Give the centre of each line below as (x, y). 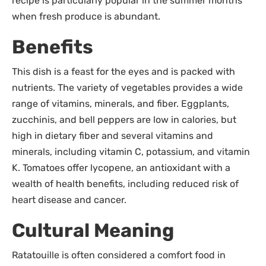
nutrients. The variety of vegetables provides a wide (127, 88)
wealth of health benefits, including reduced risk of (125, 184)
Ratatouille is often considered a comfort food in (119, 255)
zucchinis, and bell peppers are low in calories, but (124, 120)
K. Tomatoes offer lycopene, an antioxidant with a (121, 168)
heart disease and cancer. (69, 200)
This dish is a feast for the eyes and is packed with (123, 72)
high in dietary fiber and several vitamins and (113, 136)
